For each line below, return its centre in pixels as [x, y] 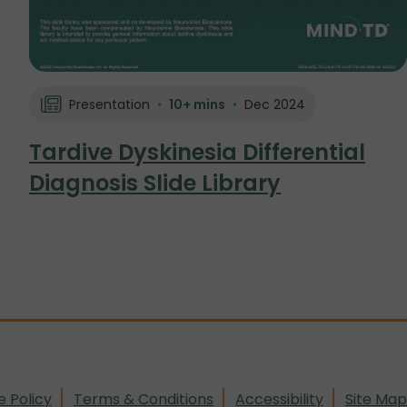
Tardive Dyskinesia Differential [197, 153]
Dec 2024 [274, 105]
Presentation [109, 105]
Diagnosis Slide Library [155, 184]
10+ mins [197, 105]
